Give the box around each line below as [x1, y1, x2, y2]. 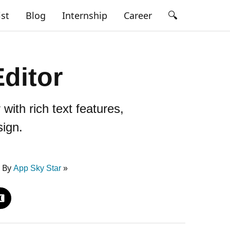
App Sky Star [13, 164, 63, 172]
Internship [62, 9, 107, 22]
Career [124, 9, 152, 22]
